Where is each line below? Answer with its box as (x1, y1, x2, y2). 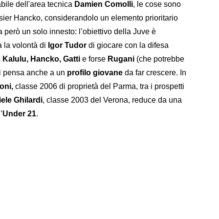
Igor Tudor (48, 41, 88, 50)
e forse (80, 55, 108, 64)
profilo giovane (67, 68, 123, 77)
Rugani (108, 55, 136, 64)
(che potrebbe (136, 55, 184, 64)
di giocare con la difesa (88, 41, 169, 50)
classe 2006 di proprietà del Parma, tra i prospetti (13, 82, 184, 91)
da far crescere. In (123, 68, 186, 77)
